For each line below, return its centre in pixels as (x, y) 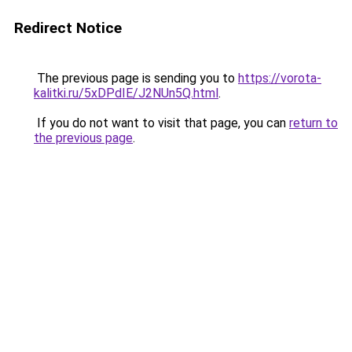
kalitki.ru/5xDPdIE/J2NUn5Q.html (126, 93)
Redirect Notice (68, 28)
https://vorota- (280, 78)
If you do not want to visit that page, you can (161, 123)
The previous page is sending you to (136, 78)
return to (313, 123)
